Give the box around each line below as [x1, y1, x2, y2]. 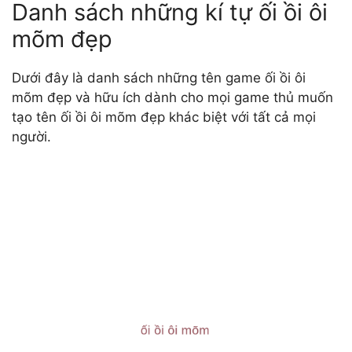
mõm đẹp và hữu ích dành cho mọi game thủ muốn [12, 89, 333, 105]
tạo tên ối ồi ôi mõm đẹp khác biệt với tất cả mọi [12, 108, 316, 125]
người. [12, 128, 51, 145]
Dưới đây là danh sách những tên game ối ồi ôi [12, 69, 306, 86]
